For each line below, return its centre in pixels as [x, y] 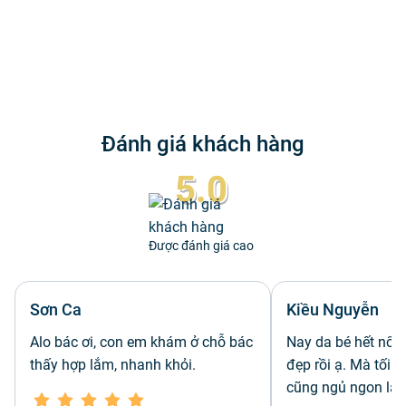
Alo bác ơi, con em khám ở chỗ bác [141, 342]
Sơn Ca [56, 309]
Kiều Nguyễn [333, 309]
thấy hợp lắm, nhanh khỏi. [113, 364]
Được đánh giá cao [201, 245]
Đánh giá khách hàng [203, 144]
